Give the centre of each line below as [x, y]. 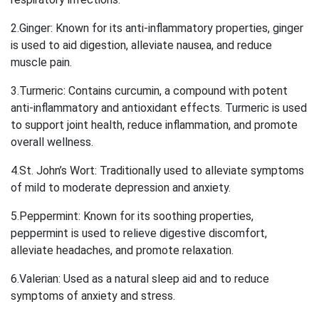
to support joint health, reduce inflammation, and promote [154, 125]
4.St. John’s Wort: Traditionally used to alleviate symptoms [157, 170]
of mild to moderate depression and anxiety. [121, 187]
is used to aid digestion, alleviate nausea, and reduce [141, 45]
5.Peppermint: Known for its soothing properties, [132, 216]
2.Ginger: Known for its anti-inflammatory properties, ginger [157, 28]
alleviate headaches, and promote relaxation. [122, 250]
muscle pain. [41, 62]
